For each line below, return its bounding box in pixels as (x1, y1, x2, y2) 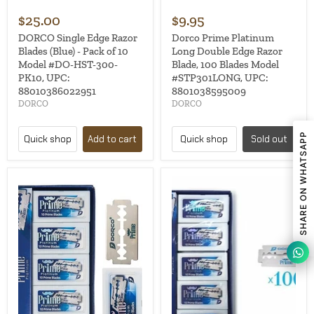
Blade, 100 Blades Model (172, 58, 279, 71)
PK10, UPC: (18, 71, 69, 85)
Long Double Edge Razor (172, 45, 282, 58)
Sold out (250, 133, 287, 146)
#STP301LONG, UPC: (172, 71, 268, 85)
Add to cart (88, 133, 137, 146)
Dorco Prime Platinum (172, 32, 274, 45)
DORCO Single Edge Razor (18, 32, 137, 45)
